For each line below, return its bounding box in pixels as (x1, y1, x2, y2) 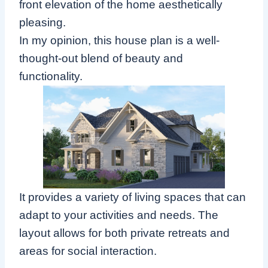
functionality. (19, 70, 83, 83)
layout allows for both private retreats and (19, 226, 230, 239)
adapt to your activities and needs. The (19, 208, 218, 221)
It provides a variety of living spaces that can (19, 190, 246, 203)
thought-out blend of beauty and (19, 52, 183, 65)
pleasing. (19, 16, 66, 29)
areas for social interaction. (19, 244, 157, 257)
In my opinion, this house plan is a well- (19, 34, 220, 47)
